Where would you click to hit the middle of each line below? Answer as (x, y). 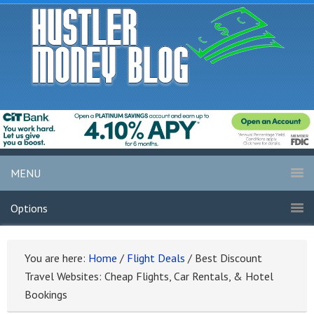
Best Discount (227, 258)
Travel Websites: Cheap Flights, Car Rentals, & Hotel (149, 277)
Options (29, 209)
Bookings (46, 295)
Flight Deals (156, 258)
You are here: (56, 258)
